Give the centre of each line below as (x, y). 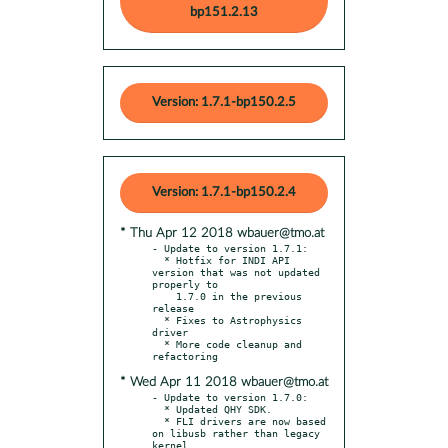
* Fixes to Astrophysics (158, 319)
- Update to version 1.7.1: (230, 247)
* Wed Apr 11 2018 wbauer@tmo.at (224, 382)
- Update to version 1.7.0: (230, 396)
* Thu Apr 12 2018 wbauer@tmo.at (222, 233)
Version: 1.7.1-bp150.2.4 (224, 192)
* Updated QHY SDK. (158, 408)
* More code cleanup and (158, 343)
